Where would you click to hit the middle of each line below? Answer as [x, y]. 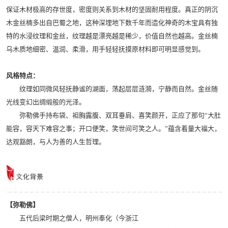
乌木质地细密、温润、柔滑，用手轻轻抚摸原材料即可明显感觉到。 [105, 49]
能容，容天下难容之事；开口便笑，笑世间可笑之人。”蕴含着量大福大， [113, 129]
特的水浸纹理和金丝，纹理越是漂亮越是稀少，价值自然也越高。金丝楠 [112, 36]
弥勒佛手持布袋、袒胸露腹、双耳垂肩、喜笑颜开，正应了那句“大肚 [113, 116]
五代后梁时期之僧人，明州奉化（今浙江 [72, 218]
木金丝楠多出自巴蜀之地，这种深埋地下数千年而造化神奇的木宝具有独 [112, 23]
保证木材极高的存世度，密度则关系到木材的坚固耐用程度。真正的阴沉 [112, 10]
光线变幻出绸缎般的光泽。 [46, 102]
